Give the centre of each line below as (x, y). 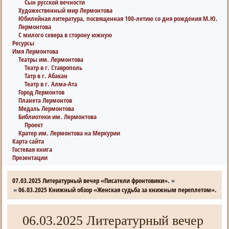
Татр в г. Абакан (46, 76)
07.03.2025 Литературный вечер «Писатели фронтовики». (91, 180)
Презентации (30, 157)
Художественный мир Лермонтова (66, 10)
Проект (34, 125)
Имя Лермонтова (36, 51)
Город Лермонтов (42, 92)
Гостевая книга (32, 149)
